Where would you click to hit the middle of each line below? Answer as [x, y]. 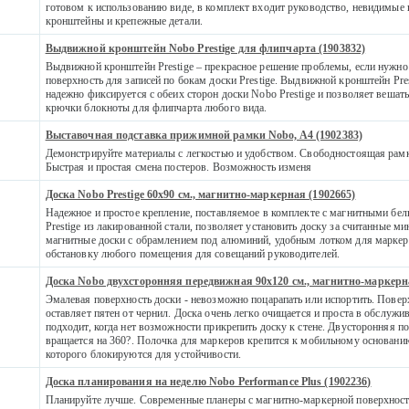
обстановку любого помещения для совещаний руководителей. [193, 253]
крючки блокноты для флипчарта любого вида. [156, 107]
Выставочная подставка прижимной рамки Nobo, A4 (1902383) [204, 135]
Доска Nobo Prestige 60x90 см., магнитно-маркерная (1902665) [200, 194]
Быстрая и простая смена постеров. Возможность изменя [178, 167]
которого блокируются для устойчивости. [143, 354]
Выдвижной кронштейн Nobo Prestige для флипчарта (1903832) [205, 48]
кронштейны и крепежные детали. [124, 21]
